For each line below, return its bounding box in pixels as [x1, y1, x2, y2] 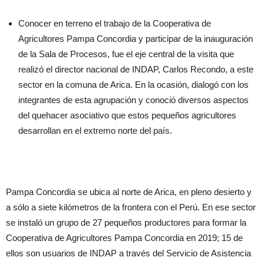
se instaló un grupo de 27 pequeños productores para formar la [6, 217, 246, 227]
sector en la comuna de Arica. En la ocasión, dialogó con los [18, 80, 249, 90]
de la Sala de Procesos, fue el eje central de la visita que [18, 49, 234, 59]
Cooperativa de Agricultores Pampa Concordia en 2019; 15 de [6, 233, 243, 243]
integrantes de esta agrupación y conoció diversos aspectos [18, 95, 249, 105]
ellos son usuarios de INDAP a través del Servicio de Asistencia [6, 248, 251, 258]
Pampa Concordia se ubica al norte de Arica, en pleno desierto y [6, 187, 252, 197]
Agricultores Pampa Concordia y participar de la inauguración [18, 34, 253, 44]
